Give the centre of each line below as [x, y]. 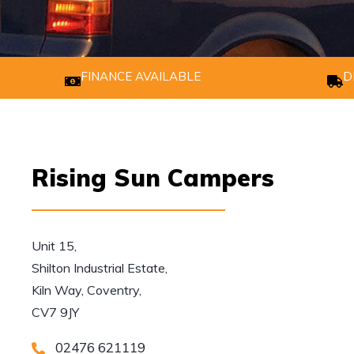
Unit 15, [54, 246]
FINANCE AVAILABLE [141, 76]
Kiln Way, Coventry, [87, 290]
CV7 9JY [55, 312]
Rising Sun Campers [153, 178]
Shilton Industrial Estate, [100, 268]
